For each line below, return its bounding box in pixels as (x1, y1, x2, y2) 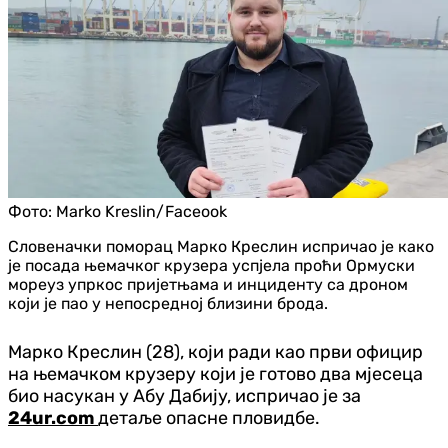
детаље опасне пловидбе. (98, 406, 320, 429)
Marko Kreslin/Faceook (56, 201, 227, 221)
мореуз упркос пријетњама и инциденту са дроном (8, 274, 408, 294)
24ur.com (8, 406, 98, 429)
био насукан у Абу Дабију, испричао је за (8, 384, 361, 407)
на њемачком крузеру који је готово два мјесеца (8, 362, 423, 385)
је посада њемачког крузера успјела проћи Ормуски (8, 255, 415, 275)
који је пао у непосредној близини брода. (8, 293, 328, 313)
